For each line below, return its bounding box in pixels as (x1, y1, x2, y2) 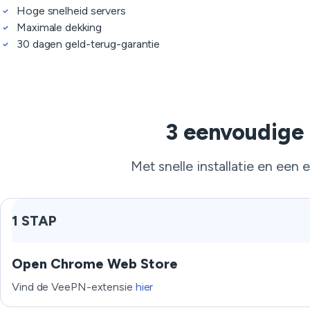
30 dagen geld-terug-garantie (17, 37, 161, 51)
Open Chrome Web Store (12, 255, 178, 272)
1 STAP (12, 212, 57, 229)
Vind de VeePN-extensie (12, 280, 136, 293)
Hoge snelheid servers (17, 4, 126, 17)
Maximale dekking (17, 21, 102, 34)
